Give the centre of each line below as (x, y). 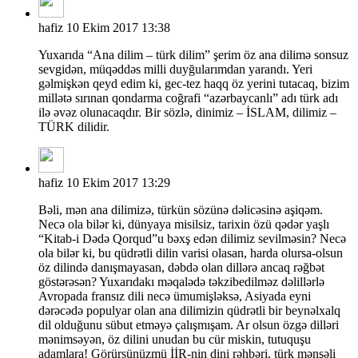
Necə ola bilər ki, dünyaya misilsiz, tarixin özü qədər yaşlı (184, 224)
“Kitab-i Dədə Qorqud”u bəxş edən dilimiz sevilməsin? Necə (192, 238)
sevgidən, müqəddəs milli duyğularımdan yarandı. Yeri (175, 69)
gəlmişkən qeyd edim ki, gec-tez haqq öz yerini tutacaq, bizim (194, 83)
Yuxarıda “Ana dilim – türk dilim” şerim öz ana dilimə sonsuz (193, 54)
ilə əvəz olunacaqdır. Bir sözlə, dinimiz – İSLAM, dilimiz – (187, 112)
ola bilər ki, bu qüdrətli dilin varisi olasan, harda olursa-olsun (191, 253)
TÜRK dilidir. (74, 126)
